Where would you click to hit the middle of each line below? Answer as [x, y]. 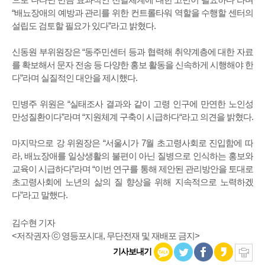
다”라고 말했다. [40, 195]
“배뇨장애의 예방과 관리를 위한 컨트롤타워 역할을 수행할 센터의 [132, 13]
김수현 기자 [33, 223]
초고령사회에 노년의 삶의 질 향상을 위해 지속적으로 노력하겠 [132, 182]
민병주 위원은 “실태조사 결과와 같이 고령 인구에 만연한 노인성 [132, 104]
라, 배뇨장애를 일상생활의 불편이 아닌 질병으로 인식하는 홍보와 [132, 156]
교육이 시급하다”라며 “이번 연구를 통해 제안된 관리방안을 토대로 [132, 169]
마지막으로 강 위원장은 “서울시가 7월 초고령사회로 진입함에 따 [132, 143]
